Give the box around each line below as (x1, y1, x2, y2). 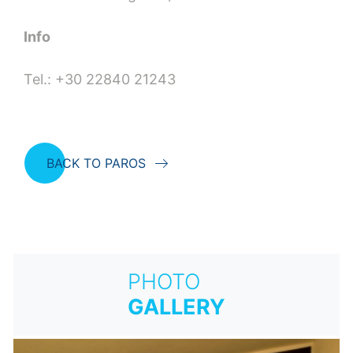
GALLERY (128, 293, 225, 320)
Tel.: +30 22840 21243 (24, 70, 176, 87)
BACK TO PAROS (46, 154, 146, 171)
